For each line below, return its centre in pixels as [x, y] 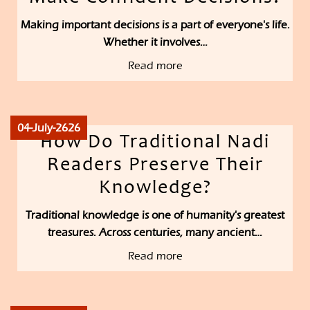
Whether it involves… [155, 42]
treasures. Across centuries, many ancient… [155, 232]
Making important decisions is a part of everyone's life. [155, 25]
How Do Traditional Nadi [155, 144]
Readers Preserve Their [155, 166]
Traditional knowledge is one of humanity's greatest [155, 215]
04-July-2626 [49, 128]
